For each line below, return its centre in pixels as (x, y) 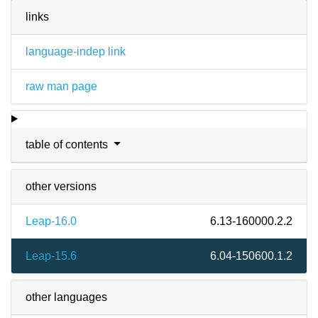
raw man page (61, 86)
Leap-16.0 (51, 221)
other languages (66, 297)
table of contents (68, 144)
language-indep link (76, 51)
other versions (61, 186)
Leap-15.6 (51, 256)
